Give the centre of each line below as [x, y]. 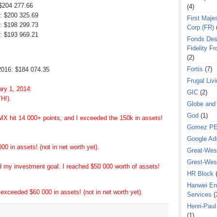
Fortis [195, 69]
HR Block [200, 174]
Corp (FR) [201, 27]
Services [199, 194]
